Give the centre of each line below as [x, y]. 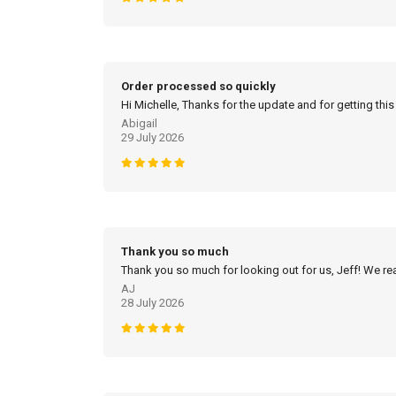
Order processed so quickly [198, 87]
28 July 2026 [152, 303]
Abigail [139, 124]
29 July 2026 [152, 138]
